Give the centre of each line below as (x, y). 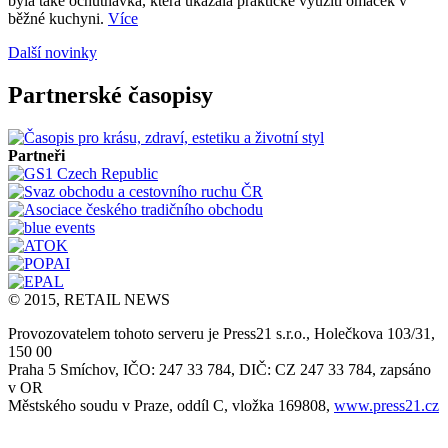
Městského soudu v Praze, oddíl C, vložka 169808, (171, 405)
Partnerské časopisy (110, 94)
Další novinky (52, 53)
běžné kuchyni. (58, 19)
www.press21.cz (386, 405)
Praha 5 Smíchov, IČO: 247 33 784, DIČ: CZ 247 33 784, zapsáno (219, 369)
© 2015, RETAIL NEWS (89, 299)
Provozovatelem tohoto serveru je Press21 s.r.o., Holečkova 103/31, (221, 333)
